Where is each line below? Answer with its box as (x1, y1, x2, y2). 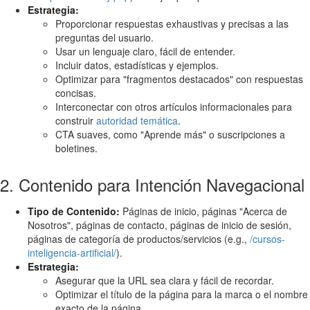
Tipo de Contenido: (28, 203, 120, 218)
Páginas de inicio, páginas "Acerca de (120, 203, 287, 218)
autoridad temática (96, 113, 178, 127)
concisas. (55, 85, 96, 100)
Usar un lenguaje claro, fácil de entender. (55, 44, 235, 58)
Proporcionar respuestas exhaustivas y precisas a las (55, 16, 289, 30)
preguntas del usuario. (55, 30, 154, 44)
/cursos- (250, 231, 285, 246)
